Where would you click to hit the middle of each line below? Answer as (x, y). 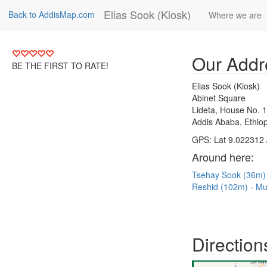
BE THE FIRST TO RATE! (60, 66)
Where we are (235, 15)
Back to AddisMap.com (52, 14)
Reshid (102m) (221, 187)
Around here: (223, 157)
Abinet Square (219, 98)
